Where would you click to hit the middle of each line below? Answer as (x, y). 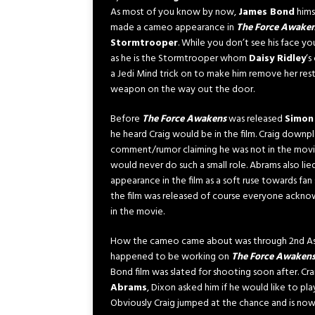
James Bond (266, 12)
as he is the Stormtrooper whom (180, 59)
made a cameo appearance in (173, 28)
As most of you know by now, (174, 12)
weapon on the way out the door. (182, 90)
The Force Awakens (184, 119)
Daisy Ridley (277, 59)
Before (126, 119)
